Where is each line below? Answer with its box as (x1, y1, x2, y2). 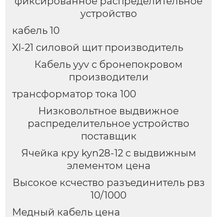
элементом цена (66, 159, 151, 171)
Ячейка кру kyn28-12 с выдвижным (21, 147, 196, 159)
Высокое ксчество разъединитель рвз (12, 176, 205, 188)
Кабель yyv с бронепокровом (34, 58, 183, 70)
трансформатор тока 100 (12, 88, 136, 100)
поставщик (80, 130, 137, 142)
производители (68, 71, 149, 83)
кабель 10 (12, 24, 60, 36)
